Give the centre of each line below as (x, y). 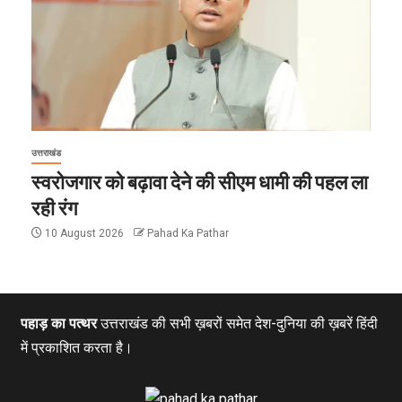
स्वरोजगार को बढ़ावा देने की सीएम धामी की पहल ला (200, 181)
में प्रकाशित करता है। (76, 347)
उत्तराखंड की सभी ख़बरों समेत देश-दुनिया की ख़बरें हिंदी (237, 323)
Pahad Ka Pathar (188, 233)
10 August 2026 (84, 233)
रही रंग (54, 207)
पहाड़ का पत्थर (58, 323)
